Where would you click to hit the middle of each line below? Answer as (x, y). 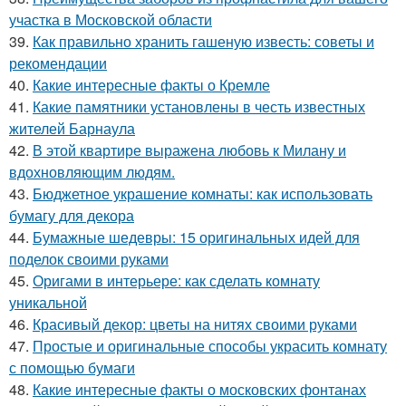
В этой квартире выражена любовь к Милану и (189, 150)
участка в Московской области (111, 20)
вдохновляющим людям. (92, 172)
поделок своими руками (89, 259)
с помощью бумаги (72, 368)
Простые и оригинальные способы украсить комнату (210, 346)
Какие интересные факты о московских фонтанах (199, 390)
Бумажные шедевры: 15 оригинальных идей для (196, 237)
